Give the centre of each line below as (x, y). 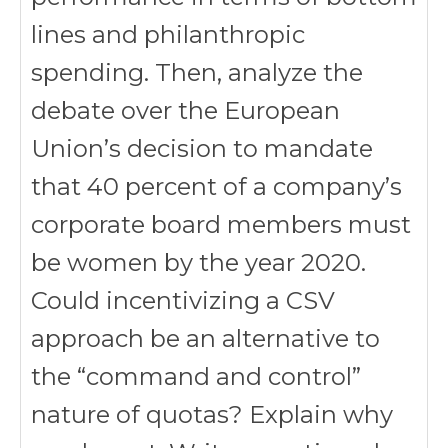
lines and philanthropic (168, 34)
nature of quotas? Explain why (212, 414)
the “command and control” (196, 376)
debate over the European (185, 110)
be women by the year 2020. (198, 262)
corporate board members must (221, 224)
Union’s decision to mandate (202, 148)
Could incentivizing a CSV (183, 300)
